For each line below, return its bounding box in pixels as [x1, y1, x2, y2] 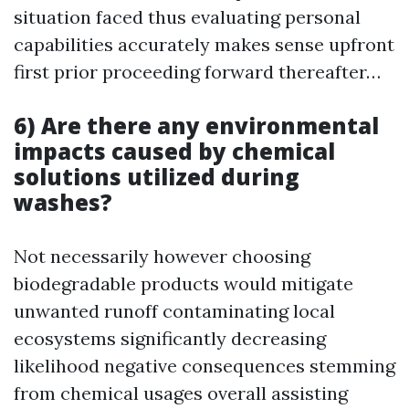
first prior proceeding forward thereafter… [14, 60, 381, 83]
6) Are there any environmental [14, 110, 379, 141]
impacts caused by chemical [14, 136, 335, 166]
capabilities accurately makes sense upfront [14, 33, 394, 56]
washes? [14, 187, 112, 217]
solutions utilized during [14, 162, 299, 192]
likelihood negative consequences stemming [14, 354, 395, 377]
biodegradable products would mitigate [14, 272, 353, 295]
